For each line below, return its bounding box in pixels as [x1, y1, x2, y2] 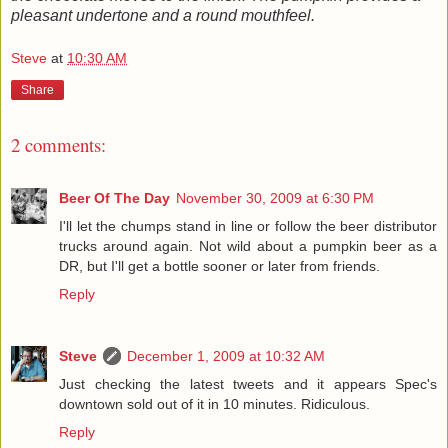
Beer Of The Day [59, 189, 170, 206]
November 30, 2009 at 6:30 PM [176, 189, 374, 206]
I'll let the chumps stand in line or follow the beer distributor [59, 217, 437, 234]
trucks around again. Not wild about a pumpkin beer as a [59, 237, 437, 254]
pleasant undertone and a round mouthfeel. [11, 6, 315, 24]
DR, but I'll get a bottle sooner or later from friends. [59, 257, 380, 274]
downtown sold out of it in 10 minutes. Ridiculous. [59, 395, 370, 412]
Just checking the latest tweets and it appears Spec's [59, 375, 437, 392]
